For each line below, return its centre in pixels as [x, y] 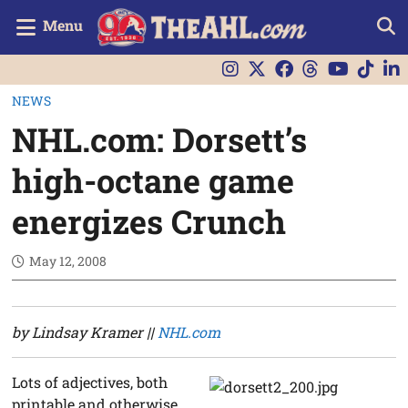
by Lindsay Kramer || [85, 331]
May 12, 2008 [68, 260]
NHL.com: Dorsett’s [160, 139]
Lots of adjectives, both [90, 382]
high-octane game [153, 180]
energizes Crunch [149, 221]
